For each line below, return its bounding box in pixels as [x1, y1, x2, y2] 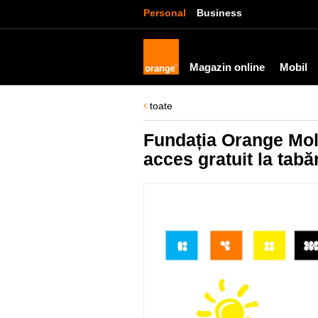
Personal [143, 7, 186, 18]
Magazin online [190, 61, 265, 73]
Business [197, 7, 242, 18]
